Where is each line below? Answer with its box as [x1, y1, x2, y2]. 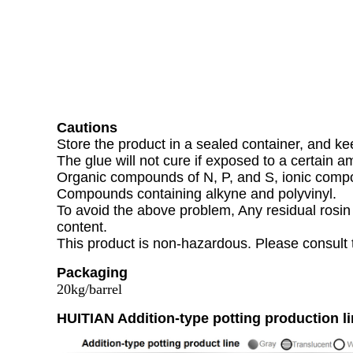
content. [57, 219, 107, 235]
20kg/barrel [57, 281, 122, 297]
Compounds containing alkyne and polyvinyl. [57, 186, 336, 202]
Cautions [57, 120, 117, 136]
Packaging [57, 265, 128, 281]
